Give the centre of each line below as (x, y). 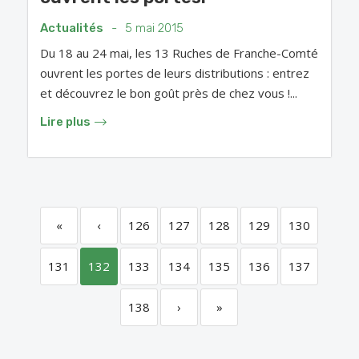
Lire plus (65, 122)
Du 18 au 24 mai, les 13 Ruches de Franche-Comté (179, 53)
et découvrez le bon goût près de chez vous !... (169, 93)
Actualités (72, 28)
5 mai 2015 (154, 28)
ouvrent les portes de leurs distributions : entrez (175, 73)
